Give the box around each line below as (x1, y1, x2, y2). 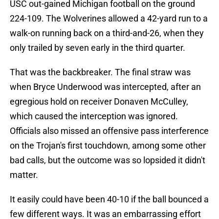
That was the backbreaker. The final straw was (10, 67, 191, 78)
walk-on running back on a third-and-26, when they (10, 28, 204, 39)
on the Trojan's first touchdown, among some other (10, 140, 206, 151)
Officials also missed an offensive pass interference (10, 126, 209, 136)
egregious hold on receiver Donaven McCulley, (10, 96, 188, 107)
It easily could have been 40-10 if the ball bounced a (10, 194, 209, 205)
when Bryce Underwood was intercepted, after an (10, 82, 201, 92)
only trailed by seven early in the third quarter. (10, 43, 185, 53)
